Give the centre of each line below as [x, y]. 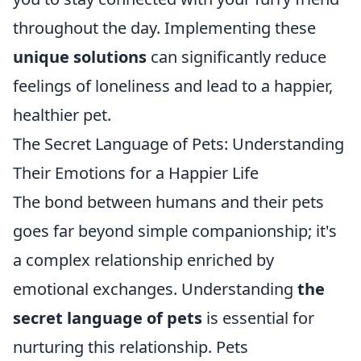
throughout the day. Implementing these [164, 27]
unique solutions [80, 56]
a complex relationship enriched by [143, 259]
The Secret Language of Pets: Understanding [178, 143]
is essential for [258, 317]
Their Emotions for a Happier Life [136, 172]
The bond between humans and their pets [168, 201]
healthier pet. [62, 114]
